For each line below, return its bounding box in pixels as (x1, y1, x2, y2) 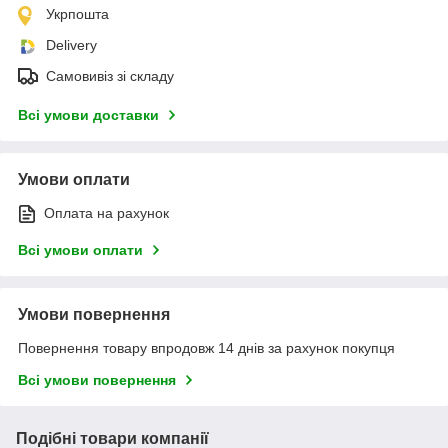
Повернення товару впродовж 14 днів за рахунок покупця (18, 339, 395, 356)
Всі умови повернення (18, 371, 176, 388)
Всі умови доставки (18, 106, 159, 123)
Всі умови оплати (18, 241, 143, 258)
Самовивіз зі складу (46, 67, 174, 84)
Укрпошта (46, 5, 109, 22)
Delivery (46, 36, 97, 53)
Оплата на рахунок (44, 204, 169, 221)
